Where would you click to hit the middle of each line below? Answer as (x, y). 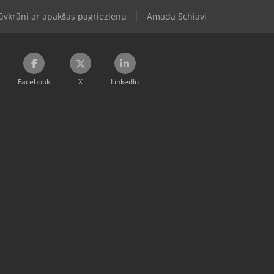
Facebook (34, 81)
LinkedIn (125, 81)
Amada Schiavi (176, 16)
